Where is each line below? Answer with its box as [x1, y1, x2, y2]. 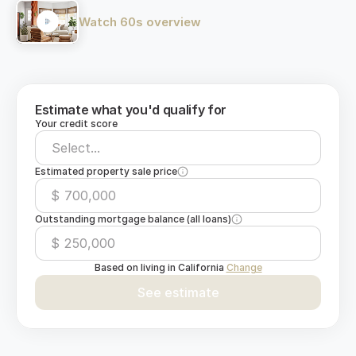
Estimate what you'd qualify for [35, 102, 227, 118]
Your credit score [35, 118, 118, 130]
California [177, 261, 224, 273]
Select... [52, 140, 100, 156]
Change [226, 261, 262, 273]
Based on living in [94, 261, 178, 273]
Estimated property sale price [35, 165, 177, 177]
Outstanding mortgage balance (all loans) [35, 213, 231, 225]
